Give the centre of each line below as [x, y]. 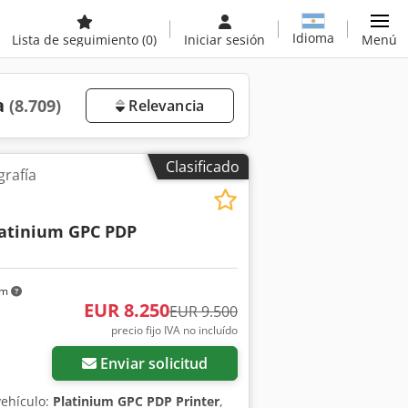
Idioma [313, 37]
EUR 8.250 [126, 310]
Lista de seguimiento [77, 40]
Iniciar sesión [224, 40]
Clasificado [203, 167]
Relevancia [164, 106]
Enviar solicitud [154, 363]
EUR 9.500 [203, 311]
